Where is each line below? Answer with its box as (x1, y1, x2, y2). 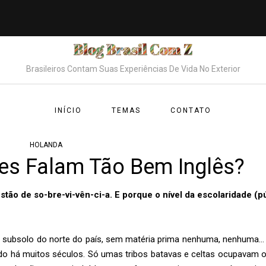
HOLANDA (30, 141, 63, 149)
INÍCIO (55, 106, 82, 115)
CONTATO (170, 106, 211, 115)
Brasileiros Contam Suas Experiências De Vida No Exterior (26, 64, 240, 74)
